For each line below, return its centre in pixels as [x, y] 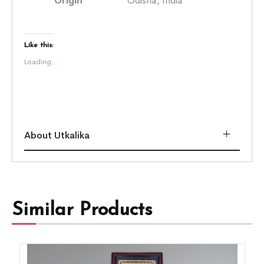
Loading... [42, 62]
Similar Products [82, 210]
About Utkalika [57, 135]
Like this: [39, 45]
